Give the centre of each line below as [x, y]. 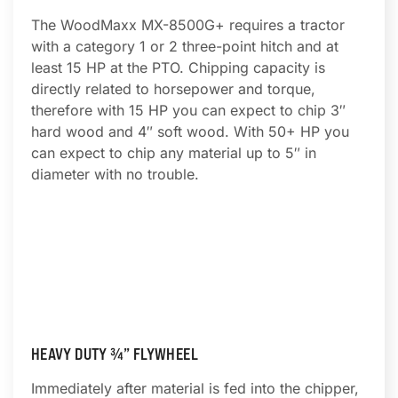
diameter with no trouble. [115, 174]
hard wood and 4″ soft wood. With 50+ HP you [190, 131]
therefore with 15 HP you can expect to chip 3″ [188, 110]
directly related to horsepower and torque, [173, 89]
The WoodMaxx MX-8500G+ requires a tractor [188, 25]
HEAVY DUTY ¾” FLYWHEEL [115, 354]
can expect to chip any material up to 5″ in [174, 153]
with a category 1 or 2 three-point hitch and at [185, 46]
